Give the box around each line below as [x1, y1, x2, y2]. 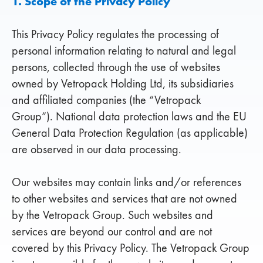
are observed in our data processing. [12, 142, 181, 156]
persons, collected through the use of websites [12, 60, 220, 74]
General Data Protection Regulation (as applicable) [12, 126, 248, 140]
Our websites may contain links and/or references [12, 175, 241, 189]
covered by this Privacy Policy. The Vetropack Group [12, 241, 249, 255]
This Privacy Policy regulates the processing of [12, 27, 219, 41]
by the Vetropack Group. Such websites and [12, 208, 213, 222]
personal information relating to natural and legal [12, 43, 236, 58]
